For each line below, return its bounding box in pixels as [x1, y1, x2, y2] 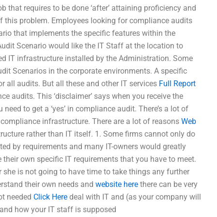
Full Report [159, 79, 196, 88]
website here [95, 180, 138, 189]
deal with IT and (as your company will [67, 192, 201, 201]
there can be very [138, 180, 198, 189]
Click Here [33, 192, 67, 201]
